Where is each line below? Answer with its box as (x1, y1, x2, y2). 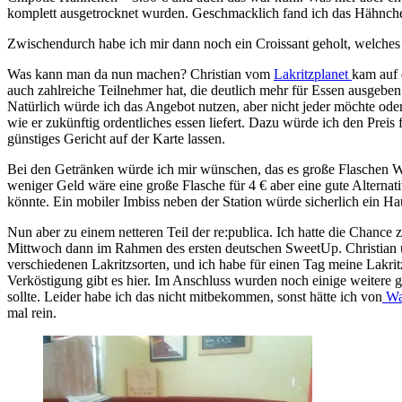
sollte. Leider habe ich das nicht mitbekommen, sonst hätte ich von (7, 288, 382, 304)
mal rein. (7, 304, 57, 320)
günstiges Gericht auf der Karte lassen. (7, 130, 225, 146)
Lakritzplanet (274, 66, 352, 82)
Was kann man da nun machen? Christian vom (7, 66, 274, 82)
